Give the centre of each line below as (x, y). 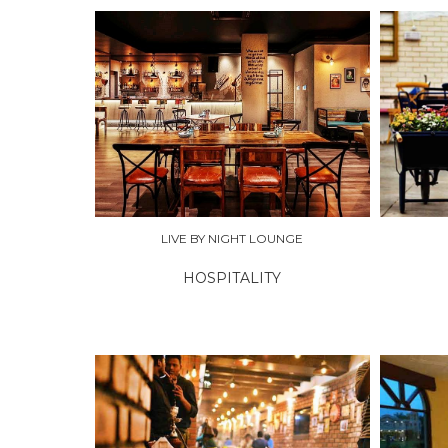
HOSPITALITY (232, 278)
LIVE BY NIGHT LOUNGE (232, 239)
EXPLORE (149, 113)
